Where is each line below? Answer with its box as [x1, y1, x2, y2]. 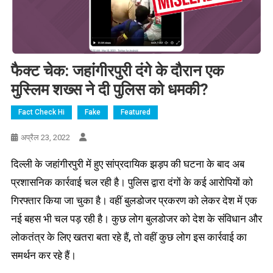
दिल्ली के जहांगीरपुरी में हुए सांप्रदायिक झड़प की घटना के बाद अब [10, 158, 244, 171]
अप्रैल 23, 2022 [20, 133, 70, 143]
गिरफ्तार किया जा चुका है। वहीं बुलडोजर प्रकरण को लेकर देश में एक [10, 194, 257, 207]
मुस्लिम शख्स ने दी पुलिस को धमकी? [10, 80, 208, 99]
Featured [120, 108, 151, 117]
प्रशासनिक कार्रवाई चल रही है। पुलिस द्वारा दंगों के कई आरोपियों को [10, 176, 253, 189]
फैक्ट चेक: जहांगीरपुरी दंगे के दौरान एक [10, 62, 224, 80]
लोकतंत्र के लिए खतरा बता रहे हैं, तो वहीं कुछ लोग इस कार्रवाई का [10, 231, 247, 244]
